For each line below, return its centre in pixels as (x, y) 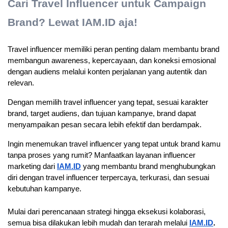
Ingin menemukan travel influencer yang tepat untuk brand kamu (114, 144)
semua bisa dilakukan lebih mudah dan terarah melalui (98, 223)
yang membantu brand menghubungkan (148, 167)
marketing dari (32, 167)
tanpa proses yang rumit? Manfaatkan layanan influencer (102, 155)
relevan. (22, 83)
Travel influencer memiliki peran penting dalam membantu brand (113, 50)
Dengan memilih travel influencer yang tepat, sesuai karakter (108, 103)
